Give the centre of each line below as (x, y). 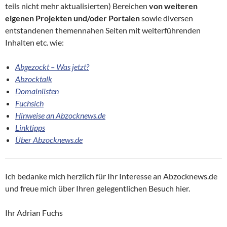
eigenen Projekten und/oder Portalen (73, 18)
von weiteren (173, 6)
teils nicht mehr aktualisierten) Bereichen (77, 6)
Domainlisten (37, 91)
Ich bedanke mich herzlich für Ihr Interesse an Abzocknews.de (111, 176)
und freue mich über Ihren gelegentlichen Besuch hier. (98, 188)
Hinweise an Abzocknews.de (60, 116)
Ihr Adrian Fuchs (34, 213)
